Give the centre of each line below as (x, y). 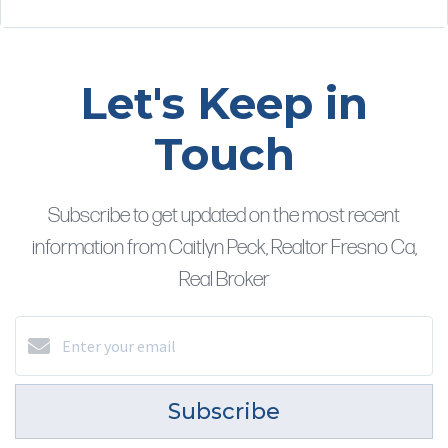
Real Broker (224, 279)
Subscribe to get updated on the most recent (224, 215)
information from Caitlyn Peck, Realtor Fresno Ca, (224, 247)
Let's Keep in (224, 103)
